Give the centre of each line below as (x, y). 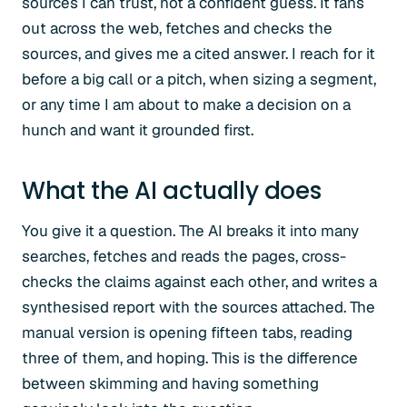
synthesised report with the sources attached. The (199, 307)
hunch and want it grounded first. (138, 130)
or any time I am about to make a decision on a (186, 104)
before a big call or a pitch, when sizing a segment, (199, 79)
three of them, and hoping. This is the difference (190, 358)
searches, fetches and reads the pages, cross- (184, 256)
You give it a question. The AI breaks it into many (190, 231)
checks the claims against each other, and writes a (199, 282)
